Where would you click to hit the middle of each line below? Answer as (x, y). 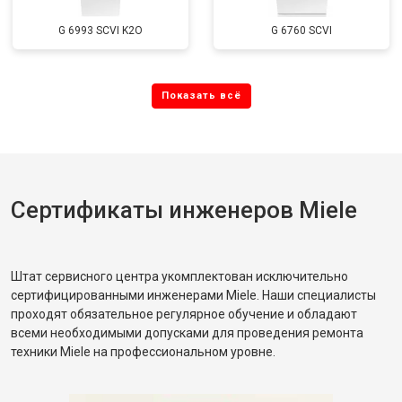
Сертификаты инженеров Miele (184, 210)
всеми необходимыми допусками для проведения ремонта (187, 333)
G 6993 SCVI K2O (100, 31)
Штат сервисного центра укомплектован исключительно (179, 276)
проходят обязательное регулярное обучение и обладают (184, 314)
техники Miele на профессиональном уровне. (143, 352)
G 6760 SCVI (301, 31)
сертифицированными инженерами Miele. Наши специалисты (193, 295)
